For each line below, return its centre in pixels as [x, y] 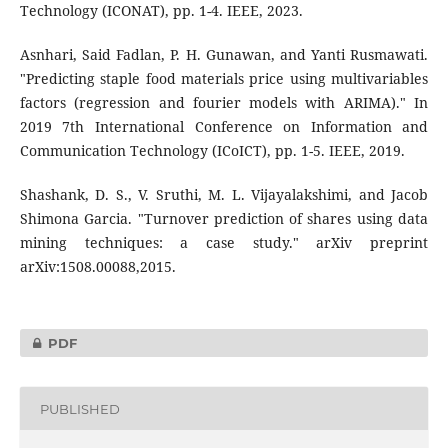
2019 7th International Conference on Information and [224, 127]
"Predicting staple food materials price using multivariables [224, 79]
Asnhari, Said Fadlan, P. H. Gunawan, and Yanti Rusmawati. [224, 55]
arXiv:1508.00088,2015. [97, 267]
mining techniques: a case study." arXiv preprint [224, 243]
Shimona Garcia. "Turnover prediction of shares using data [224, 219]
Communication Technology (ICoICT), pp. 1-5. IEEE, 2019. [212, 151]
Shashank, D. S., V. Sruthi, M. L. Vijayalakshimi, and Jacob [224, 195]
